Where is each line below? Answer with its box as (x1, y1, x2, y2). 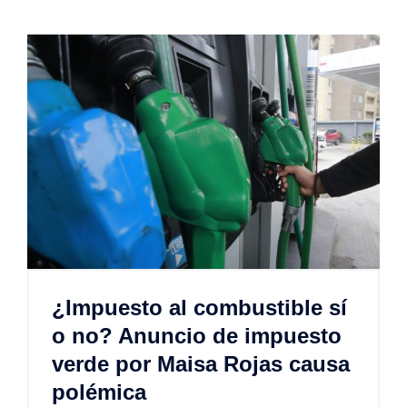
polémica (52, 380, 146, 405)
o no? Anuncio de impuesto (52, 323, 342, 349)
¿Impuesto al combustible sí (52, 295, 347, 321)
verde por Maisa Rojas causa (52, 352, 350, 377)
